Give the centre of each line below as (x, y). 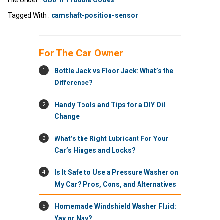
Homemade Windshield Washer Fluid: (115, 206)
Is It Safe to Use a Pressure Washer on (116, 172)
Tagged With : (29, 15)
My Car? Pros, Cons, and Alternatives (115, 184)
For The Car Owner (81, 53)
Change (67, 116)
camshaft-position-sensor (95, 15)
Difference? (74, 82)
